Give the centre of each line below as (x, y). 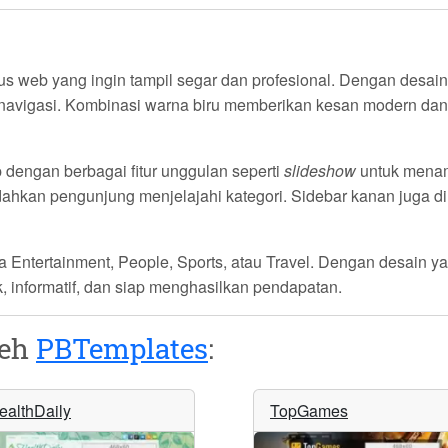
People (143, 262)
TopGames (309, 411)
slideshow (320, 171)
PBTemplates (122, 349)
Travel (288, 262)
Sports (200, 262)
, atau (244, 262)
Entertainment (60, 262)
